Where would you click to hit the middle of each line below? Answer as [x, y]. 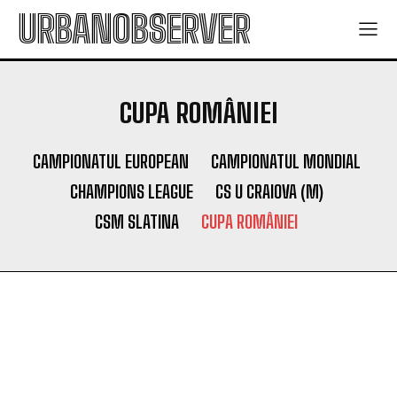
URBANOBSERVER [134, 29]
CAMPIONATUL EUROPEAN [110, 161]
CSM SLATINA [137, 222]
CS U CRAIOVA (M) [269, 191]
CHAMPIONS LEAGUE [131, 191]
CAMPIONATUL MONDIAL [285, 161]
